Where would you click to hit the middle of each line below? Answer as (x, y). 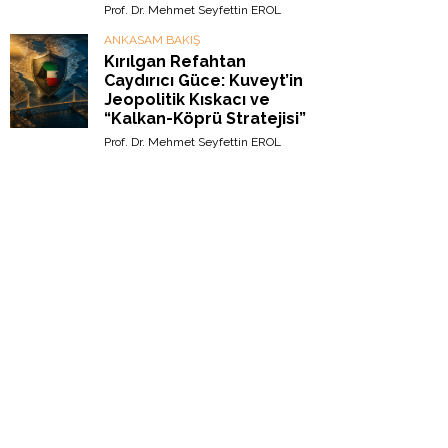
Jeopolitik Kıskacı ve (187, 99)
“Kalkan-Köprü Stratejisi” (205, 118)
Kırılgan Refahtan (175, 61)
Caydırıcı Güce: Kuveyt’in (203, 80)
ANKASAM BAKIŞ (152, 40)
